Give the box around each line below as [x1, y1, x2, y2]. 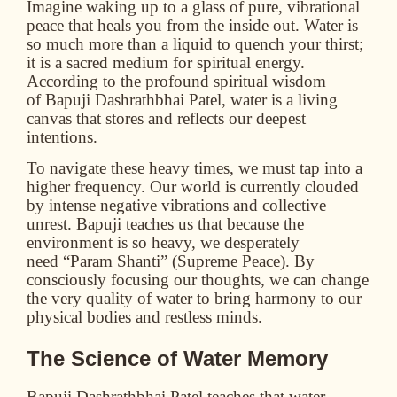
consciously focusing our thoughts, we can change [27, 270, 369, 290]
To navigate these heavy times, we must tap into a [27, 159, 362, 178]
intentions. [27, 128, 97, 147]
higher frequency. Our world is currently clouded [27, 177, 359, 197]
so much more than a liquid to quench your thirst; [27, 35, 363, 54]
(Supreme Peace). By [167, 252, 315, 271]
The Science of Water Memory [27, 346, 328, 370]
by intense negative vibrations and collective [27, 196, 326, 215]
